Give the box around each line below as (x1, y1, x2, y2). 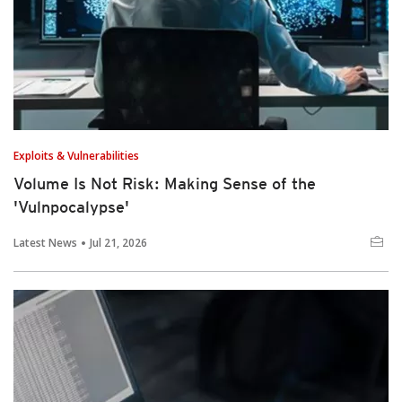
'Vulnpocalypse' (13, 197, 129, 217)
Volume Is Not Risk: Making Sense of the (13, 174, 316, 194)
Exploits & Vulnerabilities (13, 148, 139, 164)
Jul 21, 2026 (90, 235, 147, 251)
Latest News (13, 235, 77, 251)
